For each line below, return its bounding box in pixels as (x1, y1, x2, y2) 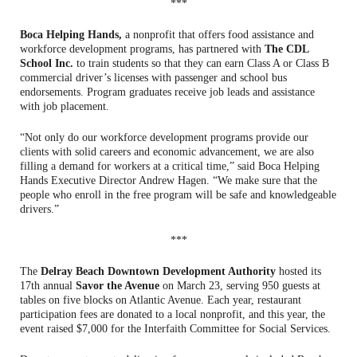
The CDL (265, 42, 308, 55)
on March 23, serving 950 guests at (159, 279, 320, 292)
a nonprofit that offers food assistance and (122, 28, 314, 41)
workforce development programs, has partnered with (20, 42, 265, 55)
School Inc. (20, 57, 73, 69)
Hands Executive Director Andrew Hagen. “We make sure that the (20, 174, 317, 186)
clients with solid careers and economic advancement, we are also (20, 145, 314, 158)
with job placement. (20, 100, 109, 112)
